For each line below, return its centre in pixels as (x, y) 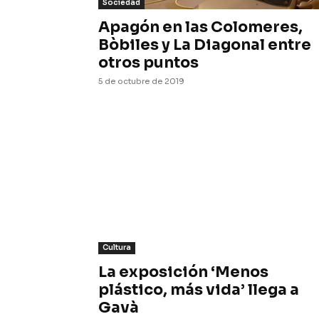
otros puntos (148, 63)
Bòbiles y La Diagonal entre (205, 45)
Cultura (117, 247)
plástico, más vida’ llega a (199, 290)
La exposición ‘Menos (183, 272)
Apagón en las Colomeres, (200, 27)
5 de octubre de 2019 (141, 81)
